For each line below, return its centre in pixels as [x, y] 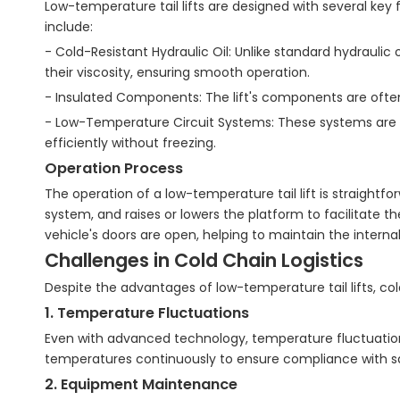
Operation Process [114, 168]
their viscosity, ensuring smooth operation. [177, 72]
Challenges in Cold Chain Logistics [204, 260]
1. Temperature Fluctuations [147, 313]
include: [69, 27]
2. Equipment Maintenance [141, 384]
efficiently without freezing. [130, 143]
